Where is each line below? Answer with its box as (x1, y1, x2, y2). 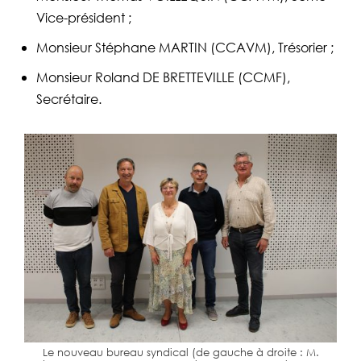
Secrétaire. (36, 90, 102, 108)
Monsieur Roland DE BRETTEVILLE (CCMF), (36, 68, 290, 86)
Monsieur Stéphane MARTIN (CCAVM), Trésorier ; (36, 39, 334, 56)
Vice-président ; (36, 9, 131, 27)
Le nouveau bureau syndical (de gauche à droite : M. (42, 345, 319, 359)
